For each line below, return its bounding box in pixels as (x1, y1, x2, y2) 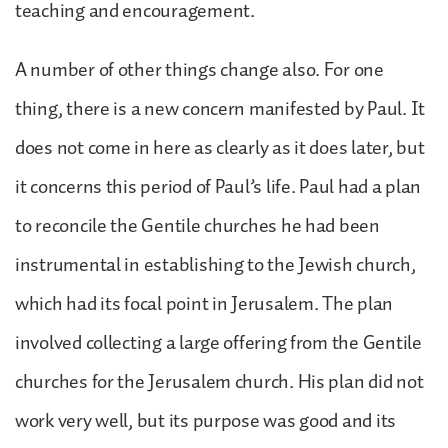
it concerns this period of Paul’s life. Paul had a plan (15, 170, 422, 203)
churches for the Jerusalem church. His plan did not (15, 365, 424, 398)
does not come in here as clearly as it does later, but (15, 131, 425, 164)
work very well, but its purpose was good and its (15, 404, 397, 437)
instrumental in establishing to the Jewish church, (15, 248, 416, 281)
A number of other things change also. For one (15, 53, 384, 86)
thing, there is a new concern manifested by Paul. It (15, 92, 425, 125)
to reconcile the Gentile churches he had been (15, 209, 380, 242)
